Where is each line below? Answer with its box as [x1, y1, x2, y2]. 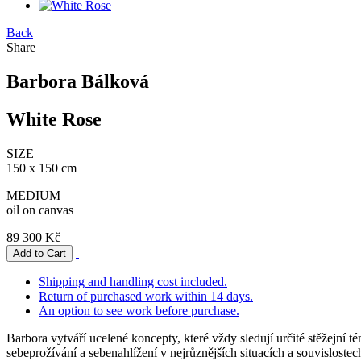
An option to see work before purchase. [39, 303, 239, 317]
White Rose [6, 108, 102, 130]
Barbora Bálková [6, 70, 149, 92]
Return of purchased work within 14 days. [39, 288, 253, 303]
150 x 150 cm [6, 160, 77, 175]
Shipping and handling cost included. [39, 274, 227, 288]
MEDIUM [6, 188, 60, 202]
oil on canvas [6, 202, 73, 217]
